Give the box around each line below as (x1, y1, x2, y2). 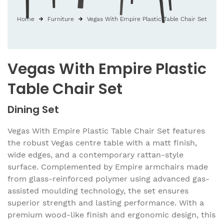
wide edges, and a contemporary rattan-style (7, 149, 183, 159)
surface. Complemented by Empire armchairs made (7, 161, 208, 171)
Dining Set (7, 102, 59, 116)
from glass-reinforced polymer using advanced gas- (7, 173, 209, 183)
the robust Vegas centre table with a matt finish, (7, 137, 197, 147)
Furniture (47, 15, 74, 22)
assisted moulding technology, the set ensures (7, 185, 188, 195)
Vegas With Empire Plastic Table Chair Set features (7, 125, 205, 135)
